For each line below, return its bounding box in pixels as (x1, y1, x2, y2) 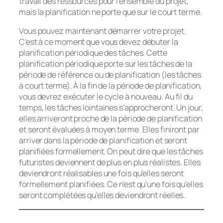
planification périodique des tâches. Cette (19, 47, 167, 59)
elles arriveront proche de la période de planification (19, 113, 202, 124)
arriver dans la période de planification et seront (19, 135, 187, 146)
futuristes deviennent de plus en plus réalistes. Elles (19, 157, 201, 168)
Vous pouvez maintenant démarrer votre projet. (19, 25, 186, 37)
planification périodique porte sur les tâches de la (19, 58, 192, 70)
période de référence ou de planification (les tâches (19, 69, 201, 81)
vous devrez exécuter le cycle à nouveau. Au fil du (19, 91, 193, 103)
